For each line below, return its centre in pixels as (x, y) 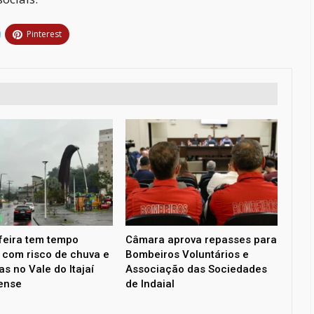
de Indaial (150, 284)
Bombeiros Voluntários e (187, 255)
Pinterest (44, 34)
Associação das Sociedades (196, 269)
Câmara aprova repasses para (201, 240)
